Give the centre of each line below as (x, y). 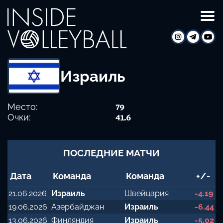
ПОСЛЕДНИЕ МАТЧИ (111, 153)
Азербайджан (78, 207)
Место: (22, 107)
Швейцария (147, 194)
